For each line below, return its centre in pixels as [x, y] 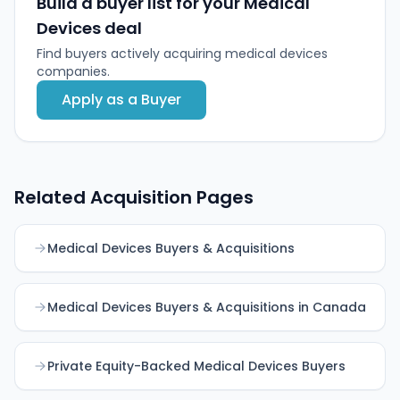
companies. [73, 71]
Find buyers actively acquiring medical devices [182, 53]
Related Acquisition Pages [134, 197]
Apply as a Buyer [121, 99]
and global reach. [91, 16]
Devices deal [89, 28]
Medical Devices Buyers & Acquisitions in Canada [207, 307]
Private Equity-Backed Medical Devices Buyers [196, 366]
